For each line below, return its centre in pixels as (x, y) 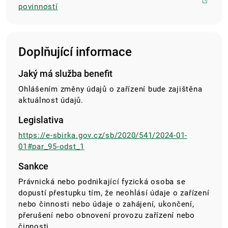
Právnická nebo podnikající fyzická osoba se (102, 182)
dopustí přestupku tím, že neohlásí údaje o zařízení (114, 193)
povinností (38, 7)
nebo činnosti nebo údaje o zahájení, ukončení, (106, 204)
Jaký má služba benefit (65, 74)
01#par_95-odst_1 (51, 147)
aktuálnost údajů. (51, 101)
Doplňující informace (75, 52)
